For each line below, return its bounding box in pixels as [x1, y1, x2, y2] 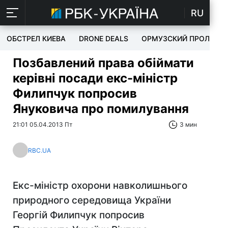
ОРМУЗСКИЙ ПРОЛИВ [141, 34, 219, 43]
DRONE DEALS [79, 34, 128, 43]
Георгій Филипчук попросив [13, 209, 145, 221]
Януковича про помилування [13, 101, 189, 116]
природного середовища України [13, 194, 171, 206]
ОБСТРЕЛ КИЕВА [7, 34, 66, 43]
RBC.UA [28, 146, 51, 154]
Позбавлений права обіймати [13, 55, 194, 70]
